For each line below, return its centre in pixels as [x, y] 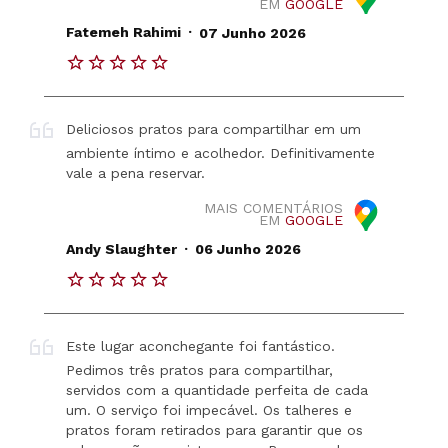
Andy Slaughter [122, 249]
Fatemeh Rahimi [124, 32]
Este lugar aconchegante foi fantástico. [201, 345]
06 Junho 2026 [247, 249]
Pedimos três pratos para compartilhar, [200, 369]
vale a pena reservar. [136, 173]
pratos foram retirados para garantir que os [215, 429]
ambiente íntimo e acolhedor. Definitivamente [221, 153]
